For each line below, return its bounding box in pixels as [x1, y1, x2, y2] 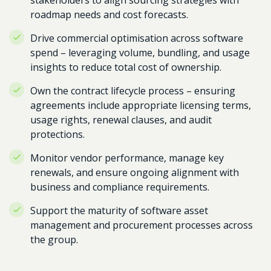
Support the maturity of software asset [30, 204, 208, 217]
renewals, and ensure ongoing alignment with [30, 166, 239, 179]
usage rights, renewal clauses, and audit [30, 113, 212, 126]
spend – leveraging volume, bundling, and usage [30, 46, 250, 59]
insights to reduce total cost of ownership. [30, 60, 221, 74]
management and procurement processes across [30, 218, 253, 232]
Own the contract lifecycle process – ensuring [30, 84, 235, 97]
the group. [30, 233, 78, 246]
